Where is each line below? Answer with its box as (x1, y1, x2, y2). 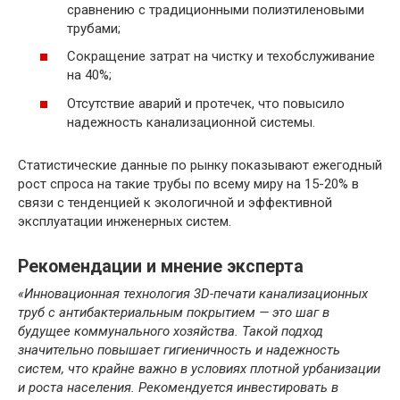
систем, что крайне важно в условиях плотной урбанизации (18, 360, 380, 377)
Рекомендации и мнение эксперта (18, 256, 304, 278)
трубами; (67, 20, 121, 37)
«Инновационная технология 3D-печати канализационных (18, 285, 368, 302)
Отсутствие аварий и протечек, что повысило (67, 95, 345, 112)
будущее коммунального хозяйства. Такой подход (18, 322, 323, 339)
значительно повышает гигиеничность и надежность (18, 341, 340, 358)
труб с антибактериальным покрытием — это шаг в (18, 304, 329, 321)
